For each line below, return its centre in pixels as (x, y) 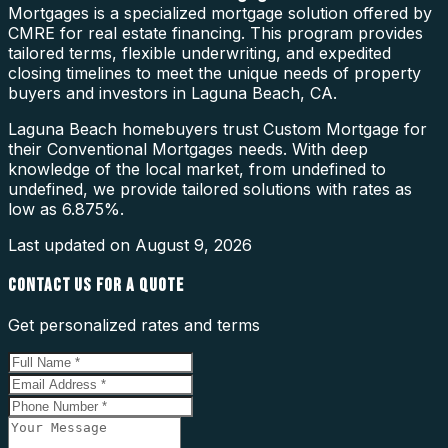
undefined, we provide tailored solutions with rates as (210, 188)
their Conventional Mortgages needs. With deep (188, 148)
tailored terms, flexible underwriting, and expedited (199, 52)
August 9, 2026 (193, 244)
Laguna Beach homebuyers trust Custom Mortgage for (217, 128)
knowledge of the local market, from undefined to (197, 168)
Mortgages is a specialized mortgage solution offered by (220, 12)
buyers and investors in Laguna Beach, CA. (172, 92)
